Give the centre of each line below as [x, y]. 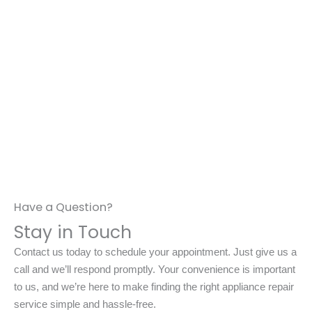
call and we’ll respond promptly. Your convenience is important [155, 270]
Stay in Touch [73, 233]
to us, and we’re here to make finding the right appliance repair [154, 287]
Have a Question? [63, 208]
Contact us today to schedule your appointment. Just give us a [155, 252]
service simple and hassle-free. [85, 305]
